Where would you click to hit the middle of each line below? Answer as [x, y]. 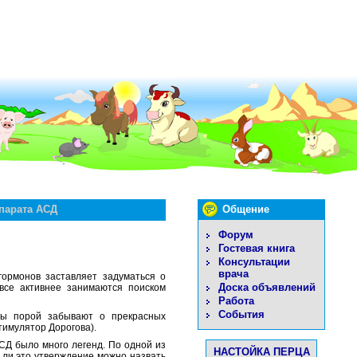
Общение [246, 209]
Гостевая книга [257, 248]
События [241, 314]
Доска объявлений [267, 287]
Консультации [254, 262]
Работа [236, 301]
